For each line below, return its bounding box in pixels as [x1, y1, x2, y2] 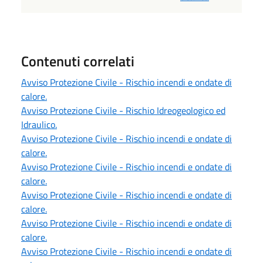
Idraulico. [21, 117, 57, 131]
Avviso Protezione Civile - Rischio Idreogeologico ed [21, 103, 225, 117]
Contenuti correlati [21, 50, 134, 72]
